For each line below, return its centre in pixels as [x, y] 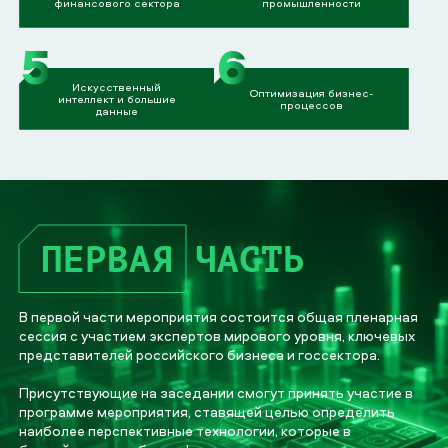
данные [116, 110]
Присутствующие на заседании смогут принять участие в [216, 392]
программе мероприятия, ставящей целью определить [207, 411]
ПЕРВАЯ [107, 259]
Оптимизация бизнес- [311, 92]
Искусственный [117, 86]
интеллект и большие [116, 98]
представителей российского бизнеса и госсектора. [200, 354]
